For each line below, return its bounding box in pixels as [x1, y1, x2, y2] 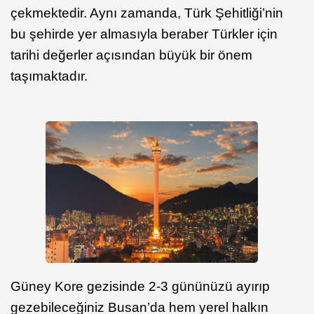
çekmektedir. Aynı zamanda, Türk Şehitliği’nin [11, 6, 283, 20]
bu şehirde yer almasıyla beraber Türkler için [11, 27, 278, 41]
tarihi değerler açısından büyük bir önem [11, 48, 252, 62]
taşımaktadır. [11, 69, 88, 83]
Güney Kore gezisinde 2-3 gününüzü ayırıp [11, 278, 270, 294]
